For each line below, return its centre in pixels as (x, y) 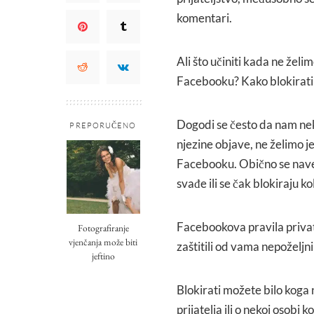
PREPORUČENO (103, 125)
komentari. (204, 18)
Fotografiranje (103, 227)
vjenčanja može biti (103, 241)
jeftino (103, 255)
